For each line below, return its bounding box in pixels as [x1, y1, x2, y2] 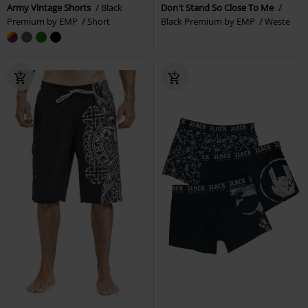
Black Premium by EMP [161, 15, 257, 28]
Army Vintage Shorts [7, 1, 93, 14]
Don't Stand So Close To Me [161, 1, 276, 14]
